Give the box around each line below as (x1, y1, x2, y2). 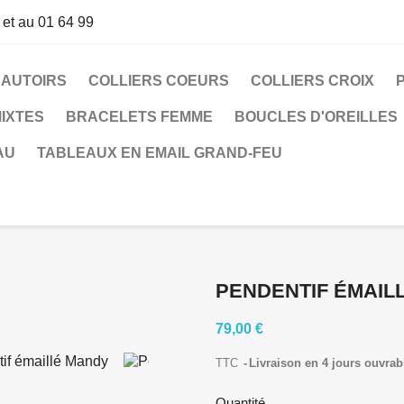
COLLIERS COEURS (88, 73, 229, 88)
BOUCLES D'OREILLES (234, 109, 398, 124)
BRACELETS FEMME (66, 109, 213, 124)
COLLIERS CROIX (251, 73, 374, 88)
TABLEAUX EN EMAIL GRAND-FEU (37, 145, 282, 161)
